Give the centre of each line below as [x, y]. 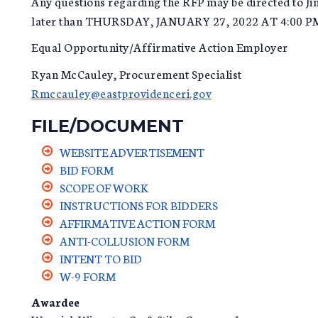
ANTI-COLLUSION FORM [125, 241]
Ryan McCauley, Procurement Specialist [137, 73]
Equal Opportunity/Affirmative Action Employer [160, 47]
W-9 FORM [88, 276]
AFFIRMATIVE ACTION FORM [137, 223]
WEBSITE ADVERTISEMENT [132, 152]
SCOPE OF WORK [104, 187]
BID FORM [87, 170]
